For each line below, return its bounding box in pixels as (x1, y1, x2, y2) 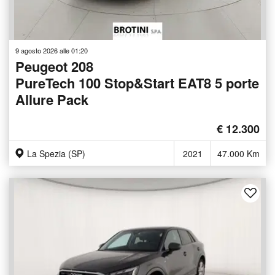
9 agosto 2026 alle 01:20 (15, 45, 88, 56)
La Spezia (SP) (27, 147, 85, 160)
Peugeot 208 (15, 56, 93, 77)
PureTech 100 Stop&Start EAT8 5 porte (15, 73, 259, 93)
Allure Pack (15, 90, 88, 110)
